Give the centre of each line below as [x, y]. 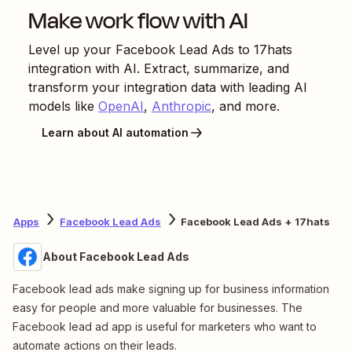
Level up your [72, 49]
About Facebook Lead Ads [116, 256]
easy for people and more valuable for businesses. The [158, 307]
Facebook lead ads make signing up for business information [171, 288]
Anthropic [181, 106]
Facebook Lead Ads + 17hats [255, 222]
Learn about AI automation [115, 133]
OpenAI [121, 106]
